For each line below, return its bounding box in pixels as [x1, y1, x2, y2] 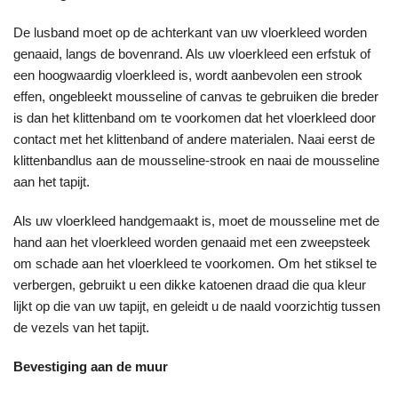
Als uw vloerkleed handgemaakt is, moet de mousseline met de [13, 213, 379, 229]
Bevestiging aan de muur [13, 359, 168, 375]
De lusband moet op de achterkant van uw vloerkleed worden [13, 25, 367, 41]
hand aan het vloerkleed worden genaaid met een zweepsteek [13, 235, 370, 251]
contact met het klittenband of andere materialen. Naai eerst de [13, 131, 375, 147]
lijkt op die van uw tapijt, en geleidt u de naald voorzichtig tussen [13, 298, 380, 314]
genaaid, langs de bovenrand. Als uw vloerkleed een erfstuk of [13, 46, 370, 62]
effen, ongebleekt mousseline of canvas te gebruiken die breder [13, 89, 378, 105]
